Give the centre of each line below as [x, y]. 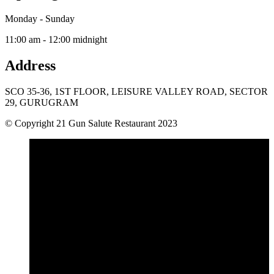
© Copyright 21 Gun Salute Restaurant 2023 [91, 123]
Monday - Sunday [40, 18]
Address [30, 65]
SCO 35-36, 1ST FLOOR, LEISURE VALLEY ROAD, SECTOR [136, 91]
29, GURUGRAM [42, 102]
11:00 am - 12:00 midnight [56, 39]
